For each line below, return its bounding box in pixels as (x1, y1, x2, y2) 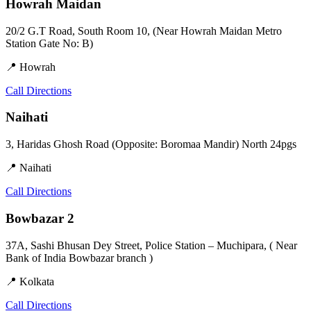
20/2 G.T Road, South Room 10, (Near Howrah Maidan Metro (6, 24, 282, 37)
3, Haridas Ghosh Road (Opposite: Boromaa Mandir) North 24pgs (6, 138, 296, 151)
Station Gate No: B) (6, 37, 93, 49)
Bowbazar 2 (6, 210, 74, 226)
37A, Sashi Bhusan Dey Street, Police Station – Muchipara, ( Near (6, 239, 297, 251)
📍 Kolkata (6, 275, 54, 287)
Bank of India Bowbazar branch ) (6, 251, 153, 264)
